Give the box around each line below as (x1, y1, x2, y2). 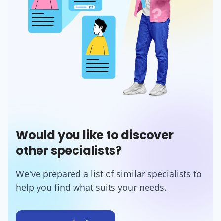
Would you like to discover (16, 126, 174, 143)
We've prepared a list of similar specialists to (16, 167, 202, 180)
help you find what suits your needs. (16, 181, 167, 193)
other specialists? (16, 142, 122, 159)
